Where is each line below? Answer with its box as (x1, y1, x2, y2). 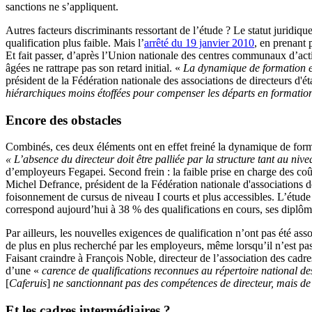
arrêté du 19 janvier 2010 (144, 36, 254, 49)
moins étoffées (68, 86, 130, 99)
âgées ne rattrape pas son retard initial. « (6, 61, 183, 74)
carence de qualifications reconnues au (42, 265, 215, 277)
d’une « (6, 265, 42, 277)
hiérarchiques (6, 86, 68, 99)
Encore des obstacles (6, 112, 121, 127)
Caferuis (9, 277, 47, 290)
